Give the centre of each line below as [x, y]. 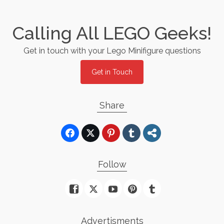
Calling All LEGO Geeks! [112, 33]
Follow [112, 164]
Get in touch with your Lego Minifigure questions [112, 51]
